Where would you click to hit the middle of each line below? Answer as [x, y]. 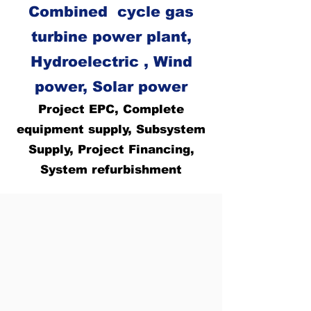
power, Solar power [111, 86]
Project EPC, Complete [111, 109]
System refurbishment [111, 169]
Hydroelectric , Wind [111, 61]
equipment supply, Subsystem [111, 129]
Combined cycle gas [111, 11]
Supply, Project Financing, [111, 149]
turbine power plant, [111, 36]
